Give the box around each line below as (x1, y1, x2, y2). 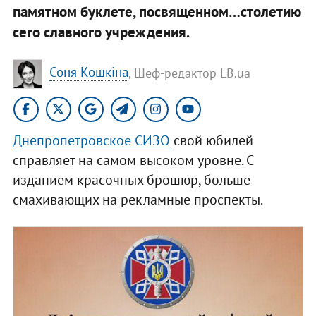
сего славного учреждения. (12, 22, 190, 42)
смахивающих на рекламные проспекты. (12, 190, 263, 209)
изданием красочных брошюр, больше (12, 170, 250, 189)
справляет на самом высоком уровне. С (12, 150, 253, 169)
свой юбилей (169, 130, 253, 150)
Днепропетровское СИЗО (12, 130, 170, 150)
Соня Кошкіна (49, 63, 128, 81)
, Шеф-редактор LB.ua (128, 64, 250, 81)
